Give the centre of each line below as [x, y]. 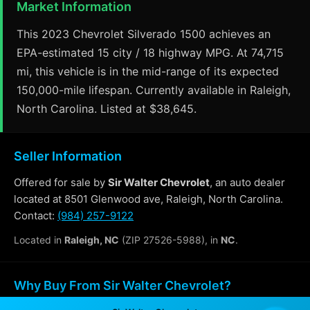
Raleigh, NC [92, 240]
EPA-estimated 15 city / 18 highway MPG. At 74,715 [150, 53]
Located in [39, 240]
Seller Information [68, 156]
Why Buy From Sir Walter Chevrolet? [122, 285]
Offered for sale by [61, 182]
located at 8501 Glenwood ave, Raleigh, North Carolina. [148, 199]
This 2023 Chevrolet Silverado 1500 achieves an [144, 34]
